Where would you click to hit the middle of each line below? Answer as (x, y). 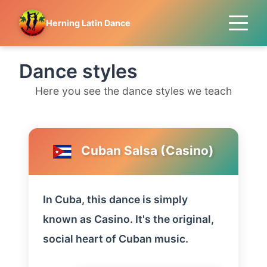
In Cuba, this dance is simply (115, 200)
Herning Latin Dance (88, 23)
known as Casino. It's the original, (128, 219)
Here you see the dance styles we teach (133, 91)
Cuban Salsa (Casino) (147, 151)
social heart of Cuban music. (116, 239)
